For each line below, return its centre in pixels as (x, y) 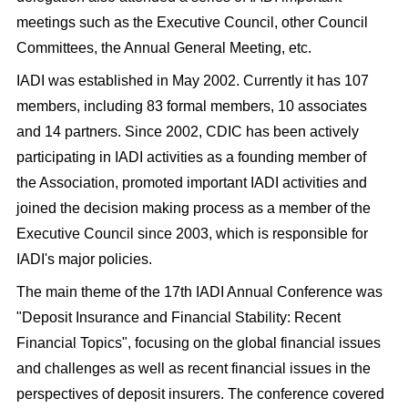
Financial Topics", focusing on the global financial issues (198, 343)
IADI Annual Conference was (287, 292)
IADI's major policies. (84, 259)
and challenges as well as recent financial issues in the (193, 368)
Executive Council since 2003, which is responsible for (192, 234)
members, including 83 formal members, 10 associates (191, 106)
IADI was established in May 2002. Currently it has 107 (192, 81)
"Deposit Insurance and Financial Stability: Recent (178, 317)
